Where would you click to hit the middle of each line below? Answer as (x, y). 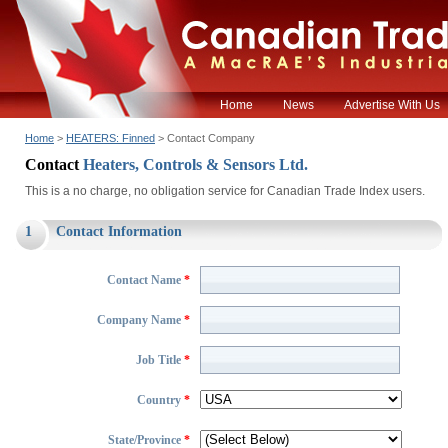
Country (160, 400)
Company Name (140, 320)
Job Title (160, 360)
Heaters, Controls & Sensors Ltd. (195, 164)
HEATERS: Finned (110, 138)
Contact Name (145, 280)
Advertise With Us (392, 105)
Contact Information (119, 231)
